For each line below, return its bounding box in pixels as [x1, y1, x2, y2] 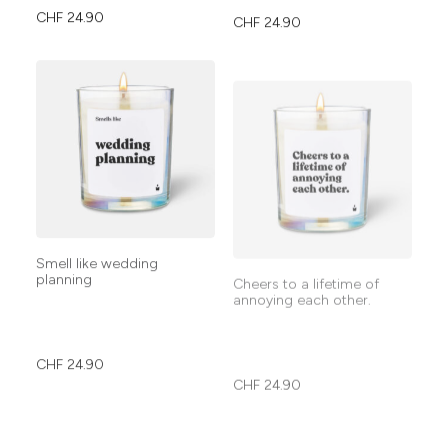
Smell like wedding [36, 238, 158, 255]
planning [36, 254, 92, 271]
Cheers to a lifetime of [233, 238, 379, 255]
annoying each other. [233, 254, 371, 271]
